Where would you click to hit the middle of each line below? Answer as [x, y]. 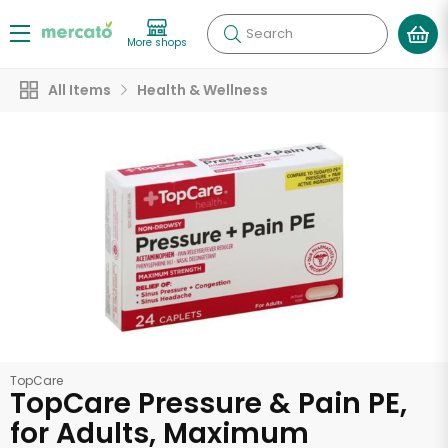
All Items [79, 90]
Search [269, 33]
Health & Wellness [202, 90]
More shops [157, 42]
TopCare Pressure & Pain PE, [208, 403]
